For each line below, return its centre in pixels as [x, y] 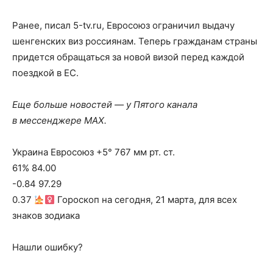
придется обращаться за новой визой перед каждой [128, 57]
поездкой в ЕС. [45, 73]
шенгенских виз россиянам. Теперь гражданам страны [135, 41]
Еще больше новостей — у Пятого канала [105, 105]
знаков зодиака [46, 215]
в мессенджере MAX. [59, 120]
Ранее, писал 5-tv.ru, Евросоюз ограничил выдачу [123, 25]
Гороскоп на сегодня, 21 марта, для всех [146, 200]
